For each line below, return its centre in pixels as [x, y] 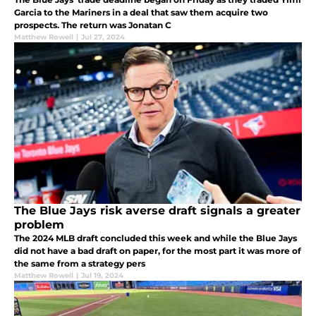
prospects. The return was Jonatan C [93, 25]
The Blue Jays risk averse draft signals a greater [157, 210]
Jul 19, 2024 [102, 275]
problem [39, 224]
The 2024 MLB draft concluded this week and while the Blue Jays [156, 238]
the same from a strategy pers [80, 263]
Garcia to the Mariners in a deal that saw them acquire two [141, 12]
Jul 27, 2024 [103, 37]
